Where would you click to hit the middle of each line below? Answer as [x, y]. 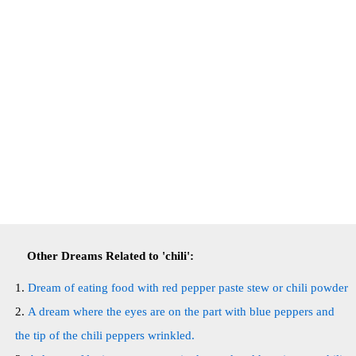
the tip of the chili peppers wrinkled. [105, 335]
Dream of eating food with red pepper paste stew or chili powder [188, 288]
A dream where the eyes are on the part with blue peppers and [181, 311]
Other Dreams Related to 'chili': [110, 256]
